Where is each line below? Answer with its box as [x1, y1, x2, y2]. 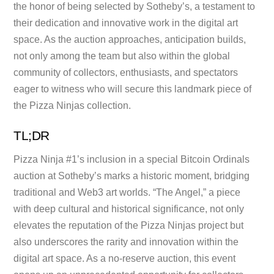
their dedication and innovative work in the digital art [13, 18, 239, 29]
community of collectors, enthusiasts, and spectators [13, 67, 239, 78]
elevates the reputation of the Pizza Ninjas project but [13, 220, 244, 231]
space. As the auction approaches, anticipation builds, [13, 34, 246, 45]
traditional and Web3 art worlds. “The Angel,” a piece [13, 187, 241, 198]
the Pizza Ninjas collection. [13, 100, 131, 111]
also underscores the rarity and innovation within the [13, 236, 239, 247]
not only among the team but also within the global [13, 51, 231, 62]
